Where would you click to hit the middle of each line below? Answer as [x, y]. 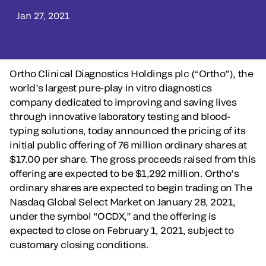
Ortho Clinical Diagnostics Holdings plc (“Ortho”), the [132, 73]
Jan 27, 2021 [43, 15]
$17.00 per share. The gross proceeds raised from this [133, 159]
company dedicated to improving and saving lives [123, 102]
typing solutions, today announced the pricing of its [128, 130]
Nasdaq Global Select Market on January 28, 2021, [123, 202]
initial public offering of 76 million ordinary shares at [128, 145]
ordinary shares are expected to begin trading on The [131, 187]
